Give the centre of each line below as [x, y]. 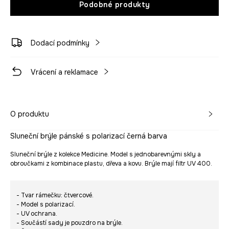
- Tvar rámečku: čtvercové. [55, 196]
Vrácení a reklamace [64, 72]
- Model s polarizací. [46, 205]
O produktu [30, 114]
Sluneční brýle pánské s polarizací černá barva [89, 136]
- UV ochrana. [37, 214]
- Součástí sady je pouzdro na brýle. [70, 223]
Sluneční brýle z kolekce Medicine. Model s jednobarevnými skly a [106, 155]
